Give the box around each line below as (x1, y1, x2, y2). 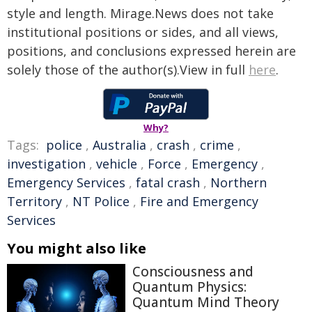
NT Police (72, 193, 130, 210)
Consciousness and (132, 263, 253, 281)
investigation (7, 155, 86, 172)
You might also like (7, 239, 146, 258)
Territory (7, 193, 62, 210)
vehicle (96, 155, 137, 172)
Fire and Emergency (140, 193, 258, 210)
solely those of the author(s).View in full (7, 61, 249, 78)
